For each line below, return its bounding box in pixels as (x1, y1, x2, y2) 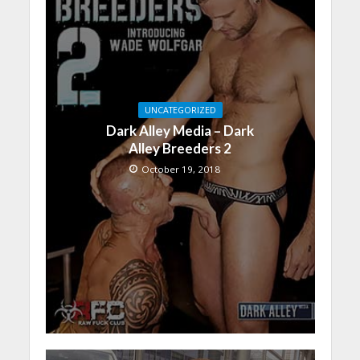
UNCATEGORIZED (144, 104, 216, 117)
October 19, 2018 (141, 163, 220, 176)
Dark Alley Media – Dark (106, 122, 254, 140)
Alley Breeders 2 (129, 140, 231, 157)
